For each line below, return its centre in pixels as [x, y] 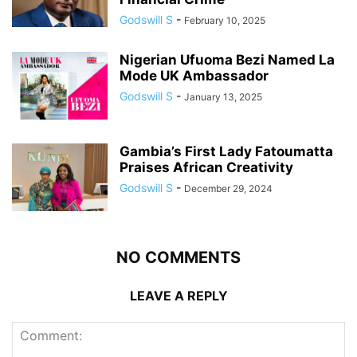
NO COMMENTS [178, 258]
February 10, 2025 [225, 21]
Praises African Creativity [206, 168]
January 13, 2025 [223, 97]
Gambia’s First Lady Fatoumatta [226, 152]
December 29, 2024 [228, 189]
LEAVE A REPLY [178, 296]
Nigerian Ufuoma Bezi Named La [227, 60]
